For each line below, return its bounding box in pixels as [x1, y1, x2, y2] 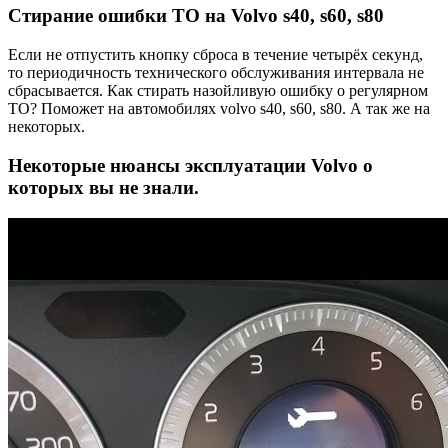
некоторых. [8, 118, 85, 136]
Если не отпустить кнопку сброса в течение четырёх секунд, [8, 46, 423, 64]
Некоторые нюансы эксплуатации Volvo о [8, 154, 373, 176]
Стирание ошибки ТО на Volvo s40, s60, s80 [8, 5, 384, 27]
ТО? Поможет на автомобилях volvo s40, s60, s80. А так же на [8, 100, 430, 118]
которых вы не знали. [8, 176, 199, 198]
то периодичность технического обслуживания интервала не [8, 64, 424, 82]
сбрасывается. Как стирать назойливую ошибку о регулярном [8, 82, 428, 100]
